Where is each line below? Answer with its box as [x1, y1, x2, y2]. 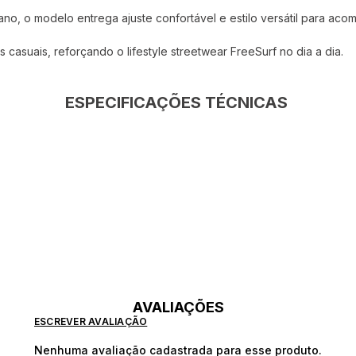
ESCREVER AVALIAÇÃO [34, 315, 148, 327]
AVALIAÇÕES [132, 299, 224, 315]
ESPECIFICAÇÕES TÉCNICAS [64, 93, 292, 112]
